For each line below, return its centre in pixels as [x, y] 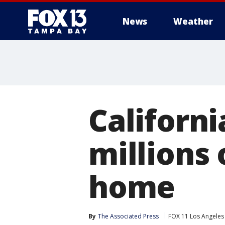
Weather [193, 21]
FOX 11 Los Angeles [196, 216]
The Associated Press [128, 216]
